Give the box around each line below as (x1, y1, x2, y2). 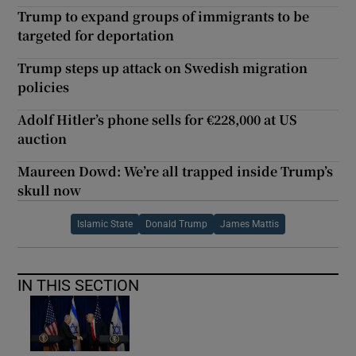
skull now (17, 180, 82, 199)
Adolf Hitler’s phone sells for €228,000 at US (17, 110, 298, 129)
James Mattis (220, 219, 279, 229)
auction (17, 129, 68, 148)
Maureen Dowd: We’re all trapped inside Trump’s (17, 161, 334, 180)
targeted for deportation (17, 25, 175, 44)
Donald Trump (145, 219, 207, 229)
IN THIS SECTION (17, 277, 140, 293)
